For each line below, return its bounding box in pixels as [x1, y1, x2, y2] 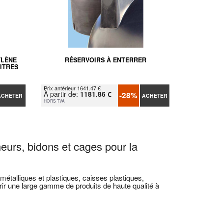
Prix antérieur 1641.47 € [44, 83, 101, 92]
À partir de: [44, 88, 81, 99]
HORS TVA [44, 97, 65, 104]
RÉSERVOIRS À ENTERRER [64, 55, 146, 64]
